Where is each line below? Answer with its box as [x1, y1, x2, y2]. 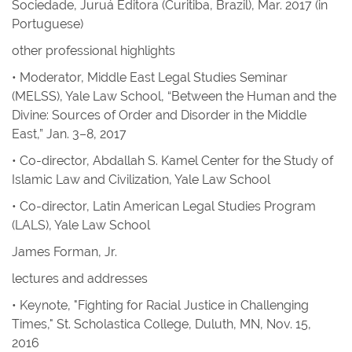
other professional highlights [12, 43, 175, 58]
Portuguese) [12, 16, 83, 31]
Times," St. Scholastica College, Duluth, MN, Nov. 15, [12, 317, 311, 332]
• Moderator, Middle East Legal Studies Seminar [12, 70, 288, 85]
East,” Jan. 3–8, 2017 [12, 126, 126, 141]
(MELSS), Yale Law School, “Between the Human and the [12, 89, 336, 104]
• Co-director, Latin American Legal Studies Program [12, 199, 316, 214]
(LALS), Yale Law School [12, 218, 150, 233]
